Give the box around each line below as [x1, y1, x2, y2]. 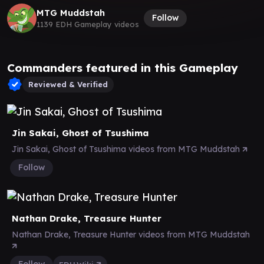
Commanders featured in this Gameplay [7, 60, 238, 75]
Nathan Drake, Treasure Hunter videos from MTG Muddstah [12, 229, 252, 240]
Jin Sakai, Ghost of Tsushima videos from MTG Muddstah [12, 143, 242, 154]
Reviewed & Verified [28, 79, 108, 89]
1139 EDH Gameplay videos [37, 19, 139, 29]
